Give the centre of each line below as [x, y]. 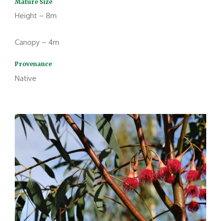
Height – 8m [36, 16]
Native [26, 78]
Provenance [34, 64]
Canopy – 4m [37, 42]
